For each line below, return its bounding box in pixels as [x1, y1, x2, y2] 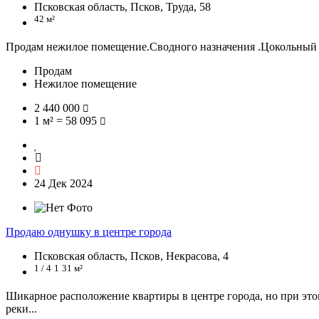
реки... [6, 303, 37, 315]
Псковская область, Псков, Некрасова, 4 [34, 249, 229, 262]
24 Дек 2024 [34, 177, 93, 189]
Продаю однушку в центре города [6, 225, 172, 238]
